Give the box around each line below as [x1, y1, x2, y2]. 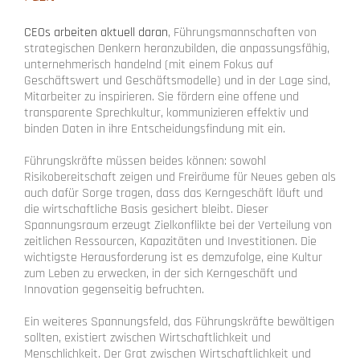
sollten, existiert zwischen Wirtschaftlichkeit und [24, 329, 271, 346]
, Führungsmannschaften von [168, 23, 317, 41]
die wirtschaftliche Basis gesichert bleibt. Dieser [24, 200, 268, 218]
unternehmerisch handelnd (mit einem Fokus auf [24, 55, 273, 73]
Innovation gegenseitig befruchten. [24, 280, 204, 298]
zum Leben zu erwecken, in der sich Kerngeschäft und [24, 264, 297, 282]
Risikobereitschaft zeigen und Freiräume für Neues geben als [24, 168, 336, 186]
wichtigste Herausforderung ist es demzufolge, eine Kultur [24, 248, 322, 266]
